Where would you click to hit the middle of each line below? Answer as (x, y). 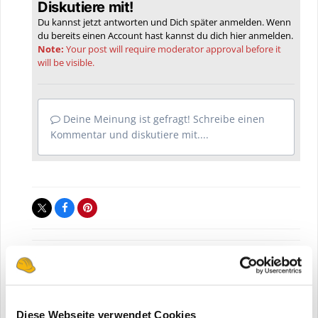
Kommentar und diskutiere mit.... (130, 134)
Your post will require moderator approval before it (172, 49)
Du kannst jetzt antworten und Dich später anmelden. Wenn (164, 22)
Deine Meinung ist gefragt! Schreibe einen (163, 119)
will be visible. (66, 62)
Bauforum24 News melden (95, 288)
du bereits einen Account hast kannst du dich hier (143, 35)
